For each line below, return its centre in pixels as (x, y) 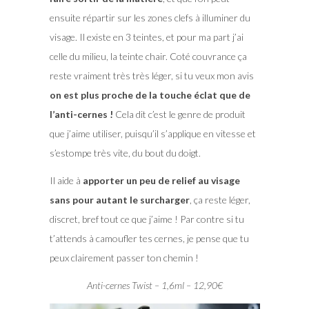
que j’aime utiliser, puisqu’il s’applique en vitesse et (152, 133)
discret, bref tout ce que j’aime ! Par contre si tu (147, 219)
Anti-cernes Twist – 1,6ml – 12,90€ (154, 285)
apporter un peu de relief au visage (161, 180)
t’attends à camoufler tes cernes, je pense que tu (149, 238)
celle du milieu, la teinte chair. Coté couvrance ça (148, 56)
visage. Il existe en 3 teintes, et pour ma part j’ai (146, 37)
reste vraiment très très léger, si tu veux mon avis (151, 75)
